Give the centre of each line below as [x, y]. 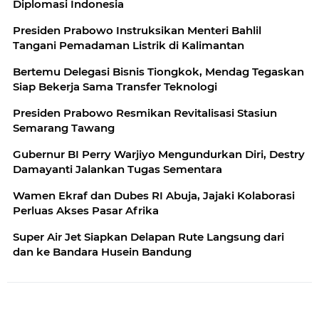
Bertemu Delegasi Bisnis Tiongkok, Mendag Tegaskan [109, 72]
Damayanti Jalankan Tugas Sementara [117, 169]
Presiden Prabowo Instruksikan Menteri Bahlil [137, 30]
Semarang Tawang [64, 128]
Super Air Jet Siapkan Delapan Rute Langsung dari [148, 237]
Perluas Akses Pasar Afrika [86, 210]
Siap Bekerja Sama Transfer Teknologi [115, 87]
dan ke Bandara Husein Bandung [102, 252]
